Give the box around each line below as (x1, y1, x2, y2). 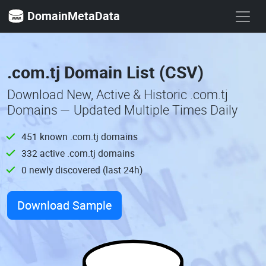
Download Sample (17, 197, 112, 213)
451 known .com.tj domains (21, 130, 138, 143)
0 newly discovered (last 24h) (21, 163, 142, 176)
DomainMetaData (27, 8, 120, 24)
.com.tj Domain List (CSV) (7, 61, 204, 83)
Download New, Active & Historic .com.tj (7, 86, 228, 103)
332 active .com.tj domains (21, 147, 135, 160)
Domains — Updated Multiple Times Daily (7, 102, 237, 118)
